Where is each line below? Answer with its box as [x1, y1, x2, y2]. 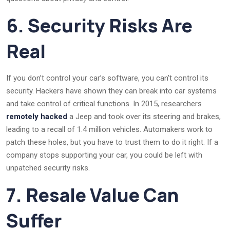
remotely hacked [6, 111, 67, 121]
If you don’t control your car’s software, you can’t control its [6, 73, 208, 83]
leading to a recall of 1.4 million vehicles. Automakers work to [6, 124, 213, 134]
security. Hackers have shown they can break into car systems [6, 86, 217, 95]
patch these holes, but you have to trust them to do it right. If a [6, 137, 218, 147]
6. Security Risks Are [6, 12, 193, 38]
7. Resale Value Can [6, 182, 179, 207]
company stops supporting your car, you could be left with [6, 150, 202, 160]
